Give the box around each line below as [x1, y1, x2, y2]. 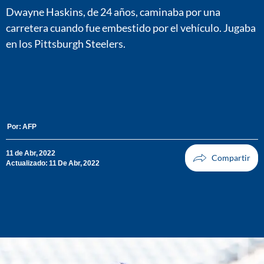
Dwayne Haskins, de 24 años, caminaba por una [6, 5, 220, 18]
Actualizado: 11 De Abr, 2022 [6, 159, 100, 168]
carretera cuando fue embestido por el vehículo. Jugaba [6, 21, 256, 34]
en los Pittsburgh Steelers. [6, 37, 126, 50]
